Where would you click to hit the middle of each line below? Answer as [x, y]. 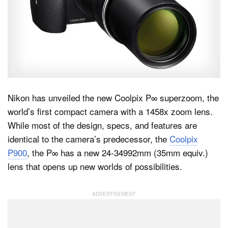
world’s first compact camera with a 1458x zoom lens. [110, 111]
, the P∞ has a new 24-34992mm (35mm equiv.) [118, 153]
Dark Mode [59, 36]
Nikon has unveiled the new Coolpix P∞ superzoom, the [113, 98]
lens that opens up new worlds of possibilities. [95, 166]
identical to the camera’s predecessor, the [89, 139]
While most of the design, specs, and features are [102, 125]
